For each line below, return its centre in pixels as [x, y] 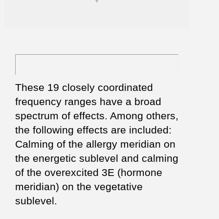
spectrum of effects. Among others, [97, 115]
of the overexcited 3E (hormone [88, 172]
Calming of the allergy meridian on [95, 144]
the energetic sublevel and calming [97, 158]
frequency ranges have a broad [88, 101]
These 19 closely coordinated [84, 87]
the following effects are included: [93, 130]
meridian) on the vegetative [79, 186]
